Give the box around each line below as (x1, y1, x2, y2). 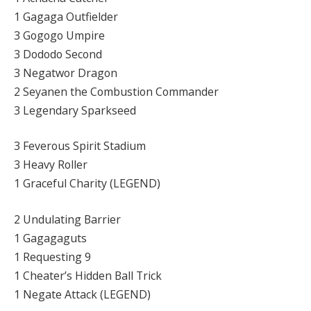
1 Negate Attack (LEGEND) (14, 286, 151, 302)
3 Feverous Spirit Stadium (14, 138, 146, 154)
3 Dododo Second (14, 46, 102, 62)
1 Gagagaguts (14, 230, 87, 246)
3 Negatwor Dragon (14, 65, 117, 81)
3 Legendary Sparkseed (14, 102, 136, 118)
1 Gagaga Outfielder (14, 8, 118, 24)
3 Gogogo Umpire (14, 27, 105, 43)
